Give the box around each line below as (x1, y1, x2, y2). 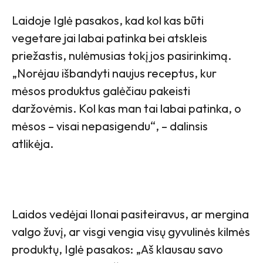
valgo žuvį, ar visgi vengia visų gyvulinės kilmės (12, 224, 250, 240)
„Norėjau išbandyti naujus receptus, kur (12, 66, 217, 81)
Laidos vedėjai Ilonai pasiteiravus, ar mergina (12, 207, 249, 222)
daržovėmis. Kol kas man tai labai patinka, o (12, 101, 241, 116)
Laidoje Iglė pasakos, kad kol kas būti (12, 13, 204, 28)
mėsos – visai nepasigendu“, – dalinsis (12, 119, 208, 134)
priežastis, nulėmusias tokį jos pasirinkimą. (12, 48, 231, 63)
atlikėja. (12, 136, 53, 151)
